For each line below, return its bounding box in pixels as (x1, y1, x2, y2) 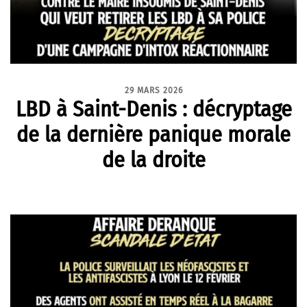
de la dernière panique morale (16, 121, 291, 147)
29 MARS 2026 (124, 86, 183, 95)
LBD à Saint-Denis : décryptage (15, 96, 292, 122)
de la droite (101, 147, 206, 173)
